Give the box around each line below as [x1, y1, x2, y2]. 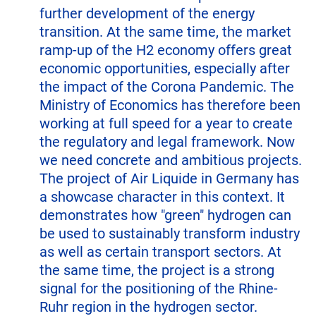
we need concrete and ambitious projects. [39, 152, 302, 169]
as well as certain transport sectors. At [39, 243, 281, 261]
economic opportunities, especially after [39, 60, 290, 78]
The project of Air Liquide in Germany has [39, 170, 299, 188]
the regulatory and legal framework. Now [39, 133, 295, 151]
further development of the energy [39, 5, 255, 23]
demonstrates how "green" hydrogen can [39, 207, 291, 224]
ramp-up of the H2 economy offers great [39, 42, 292, 59]
